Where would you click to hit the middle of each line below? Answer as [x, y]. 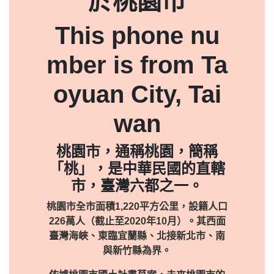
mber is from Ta [137, 65]
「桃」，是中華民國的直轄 [137, 168]
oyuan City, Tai [137, 94]
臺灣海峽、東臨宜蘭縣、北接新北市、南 [137, 236]
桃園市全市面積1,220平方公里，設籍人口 [137, 206]
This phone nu [137, 35]
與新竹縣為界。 [137, 250]
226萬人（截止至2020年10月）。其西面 [137, 221]
